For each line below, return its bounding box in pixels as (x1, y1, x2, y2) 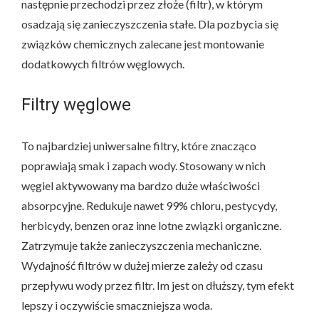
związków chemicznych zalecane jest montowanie (21, 36, 264, 51)
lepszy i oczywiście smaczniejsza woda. (21, 298, 212, 312)
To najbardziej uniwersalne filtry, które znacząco (21, 138, 256, 152)
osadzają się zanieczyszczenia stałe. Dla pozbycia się (21, 16, 278, 31)
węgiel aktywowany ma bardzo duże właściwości (21, 178, 260, 192)
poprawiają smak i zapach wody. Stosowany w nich (21, 158, 266, 172)
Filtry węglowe (21, 94, 131, 115)
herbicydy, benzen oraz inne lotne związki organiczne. (21, 218, 281, 232)
